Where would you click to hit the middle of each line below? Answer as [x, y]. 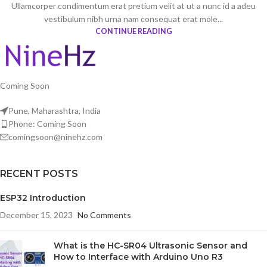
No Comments [104, 215]
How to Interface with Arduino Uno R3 [138, 257]
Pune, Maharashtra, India [55, 110]
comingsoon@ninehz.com [55, 136]
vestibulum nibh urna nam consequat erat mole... [133, 18]
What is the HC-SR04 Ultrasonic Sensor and [150, 245]
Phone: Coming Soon [47, 123]
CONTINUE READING [133, 31]
